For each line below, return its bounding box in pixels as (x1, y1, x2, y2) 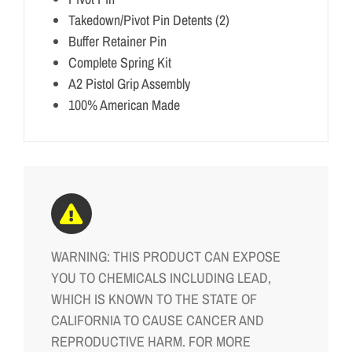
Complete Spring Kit (68, 52, 171, 72)
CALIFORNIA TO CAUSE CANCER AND (50, 310, 264, 331)
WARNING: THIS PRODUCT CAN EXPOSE (50, 247, 280, 267)
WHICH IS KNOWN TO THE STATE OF (50, 289, 257, 310)
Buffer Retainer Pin (68, 31, 167, 51)
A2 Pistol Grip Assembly (68, 73, 190, 93)
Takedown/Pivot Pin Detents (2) (68, 9, 229, 30)
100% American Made (68, 94, 180, 115)
